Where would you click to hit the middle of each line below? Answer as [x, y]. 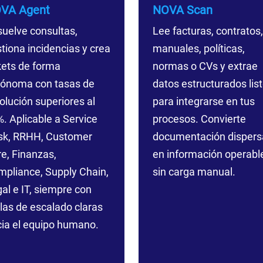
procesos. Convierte [199, 119]
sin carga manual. [194, 172]
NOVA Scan [182, 10]
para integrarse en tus [203, 101]
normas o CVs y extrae [205, 66]
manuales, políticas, [198, 48]
